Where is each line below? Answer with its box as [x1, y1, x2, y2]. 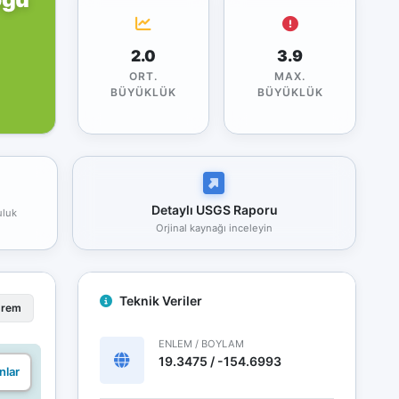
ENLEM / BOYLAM [158, 337, 244, 350]
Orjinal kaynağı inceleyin [156, 221, 273, 234]
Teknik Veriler [118, 292, 202, 308]
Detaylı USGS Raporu [151, 201, 278, 217]
